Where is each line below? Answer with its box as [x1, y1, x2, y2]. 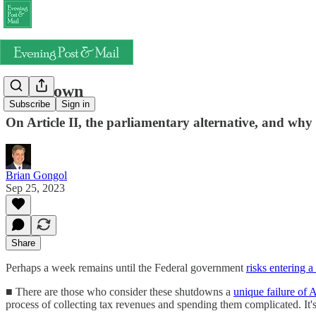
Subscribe [9, 99, 50, 110]
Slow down [6, 81, 83, 100]
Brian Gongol [6, 169, 67, 181]
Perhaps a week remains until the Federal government [6, 261, 246, 274]
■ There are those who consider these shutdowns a [6, 285, 233, 298]
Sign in [61, 99, 90, 110]
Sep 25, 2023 [6, 181, 65, 194]
